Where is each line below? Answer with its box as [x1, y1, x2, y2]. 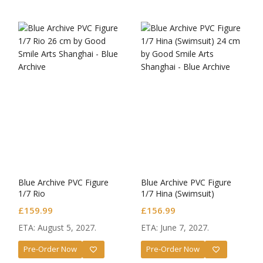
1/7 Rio [18, 187, 45, 199]
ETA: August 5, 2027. [18, 221, 96, 233]
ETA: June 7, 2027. [141, 221, 209, 233]
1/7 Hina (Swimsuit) [141, 187, 214, 199]
